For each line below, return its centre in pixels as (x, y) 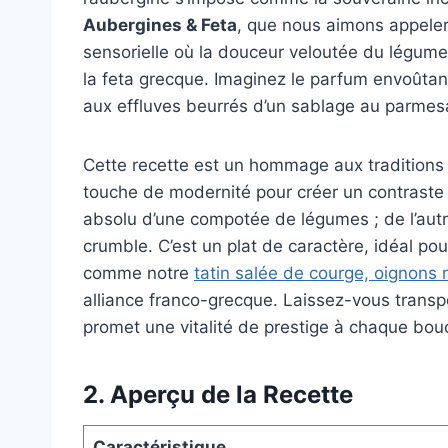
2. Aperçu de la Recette (218, 395)
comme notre (138, 273)
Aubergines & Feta (160, 25)
